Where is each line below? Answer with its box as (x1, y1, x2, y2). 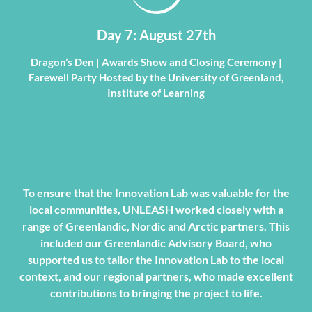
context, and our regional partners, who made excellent (19, 270, 293, 283)
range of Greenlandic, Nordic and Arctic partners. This (22, 219, 290, 233)
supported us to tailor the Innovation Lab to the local (28, 253, 284, 267)
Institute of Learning (107, 86, 205, 100)
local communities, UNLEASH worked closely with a (29, 203, 283, 217)
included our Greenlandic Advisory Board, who (40, 236, 272, 250)
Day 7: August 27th (96, 26, 216, 44)
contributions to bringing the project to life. (49, 286, 263, 300)
